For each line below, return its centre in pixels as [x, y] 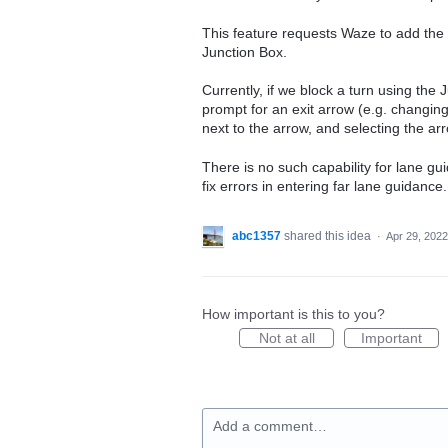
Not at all [286, 337]
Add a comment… [270, 425]
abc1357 [256, 235]
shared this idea [329, 235]
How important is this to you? [293, 313]
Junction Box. [244, 51]
